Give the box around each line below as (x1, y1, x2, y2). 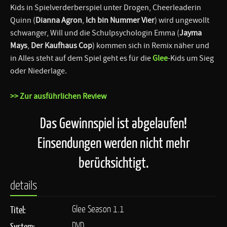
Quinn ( (10, 15, 35, 25)
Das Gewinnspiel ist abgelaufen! (40, 113, 187, 132)
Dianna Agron (35, 15, 82, 25)
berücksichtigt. (79, 153, 148, 172)
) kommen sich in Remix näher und (92, 40, 209, 51)
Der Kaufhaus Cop (31, 40, 92, 51)
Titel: (10, 203, 26, 216)
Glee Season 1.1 (72, 202, 125, 215)
